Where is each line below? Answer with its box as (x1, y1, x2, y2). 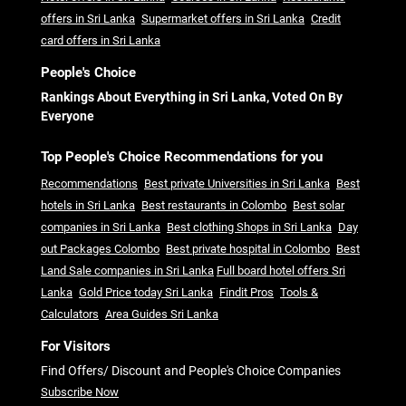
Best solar (293, 198, 344, 213)
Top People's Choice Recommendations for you (41, 149, 323, 166)
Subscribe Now (41, 385, 119, 400)
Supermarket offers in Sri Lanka (141, 12, 304, 26)
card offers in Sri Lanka (41, 34, 160, 48)
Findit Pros (219, 285, 274, 300)
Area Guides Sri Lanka (105, 307, 218, 322)
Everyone (41, 109, 94, 124)
